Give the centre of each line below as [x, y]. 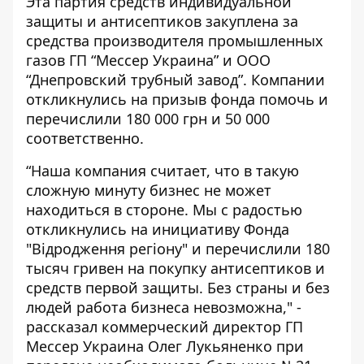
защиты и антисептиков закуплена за [162, 21]
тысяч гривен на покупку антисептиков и [175, 268]
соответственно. [85, 138]
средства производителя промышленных [175, 41]
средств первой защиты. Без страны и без [178, 288]
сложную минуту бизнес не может [149, 190]
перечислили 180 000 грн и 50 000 [148, 119]
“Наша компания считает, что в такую [162, 171]
